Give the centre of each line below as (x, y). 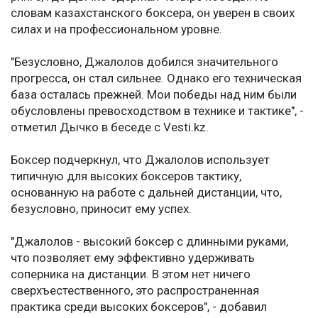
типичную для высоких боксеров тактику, (126, 176)
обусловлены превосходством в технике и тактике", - (157, 111)
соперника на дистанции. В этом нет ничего (131, 274)
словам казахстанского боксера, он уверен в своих (153, 13)
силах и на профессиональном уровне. (116, 29)
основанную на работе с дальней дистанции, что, (146, 193)
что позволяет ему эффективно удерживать (133, 258)
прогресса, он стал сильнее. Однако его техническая (156, 78)
